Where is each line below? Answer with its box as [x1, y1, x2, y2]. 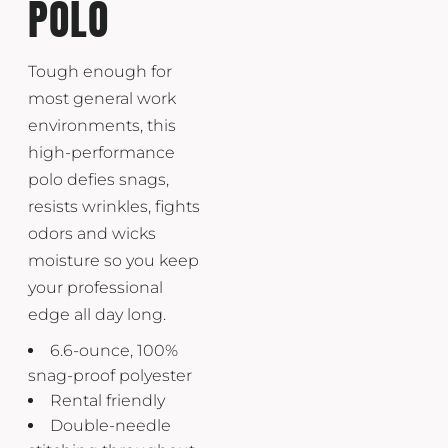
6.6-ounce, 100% [50, 340, 178, 360]
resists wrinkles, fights [28, 196, 200, 216]
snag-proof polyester [28, 365, 192, 385]
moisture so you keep [28, 250, 199, 270]
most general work [28, 88, 176, 108]
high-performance [28, 142, 175, 162]
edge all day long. [28, 304, 166, 324]
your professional [28, 277, 163, 297]
